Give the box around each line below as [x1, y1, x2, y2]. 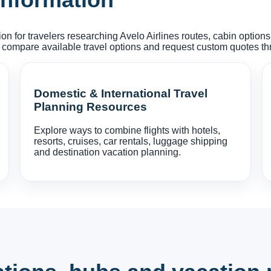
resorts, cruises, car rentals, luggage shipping [34, 136, 228, 146]
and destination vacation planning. [34, 147, 181, 157]
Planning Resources [34, 100, 148, 114]
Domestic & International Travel [34, 87, 208, 100]
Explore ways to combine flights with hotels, [34, 125, 221, 135]
